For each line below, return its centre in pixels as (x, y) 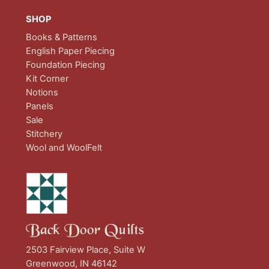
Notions (42, 92)
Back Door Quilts (85, 231)
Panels (39, 106)
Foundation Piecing (65, 65)
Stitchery (44, 134)
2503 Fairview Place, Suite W (85, 250)
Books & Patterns (61, 37)
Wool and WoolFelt (64, 147)
